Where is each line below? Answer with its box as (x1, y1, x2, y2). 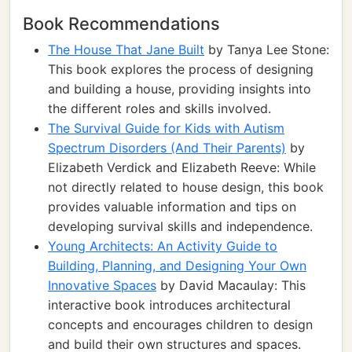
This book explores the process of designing (48, 61, 313, 77)
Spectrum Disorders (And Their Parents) (48, 140, 286, 156)
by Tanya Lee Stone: (204, 42, 329, 57)
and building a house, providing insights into (48, 81, 311, 97)
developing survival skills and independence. (48, 218, 313, 234)
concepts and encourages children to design (48, 317, 313, 332)
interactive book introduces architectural (48, 297, 291, 313)
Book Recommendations (23, 13, 220, 34)
